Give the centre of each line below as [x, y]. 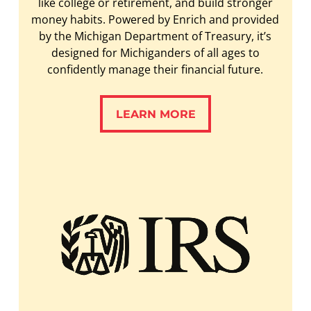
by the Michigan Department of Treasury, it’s [155, 36]
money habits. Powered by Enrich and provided [155, 19]
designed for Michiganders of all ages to [155, 52]
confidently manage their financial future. [155, 69]
